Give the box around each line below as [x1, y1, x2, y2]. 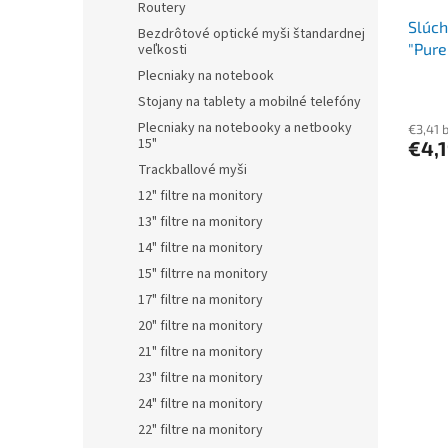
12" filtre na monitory [138, 186, 263, 206]
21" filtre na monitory [138, 342, 263, 362]
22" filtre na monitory [138, 420, 263, 440]
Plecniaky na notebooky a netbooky [138, 118, 352, 138]
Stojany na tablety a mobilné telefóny [138, 92, 361, 112]
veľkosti [138, 40, 187, 60]
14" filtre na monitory [138, 238, 263, 258]
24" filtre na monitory [138, 394, 263, 414]
